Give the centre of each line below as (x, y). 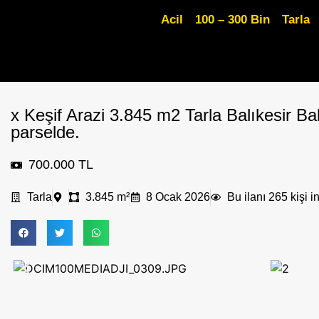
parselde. (45, 132)
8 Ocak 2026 (178, 197)
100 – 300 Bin (233, 20)
